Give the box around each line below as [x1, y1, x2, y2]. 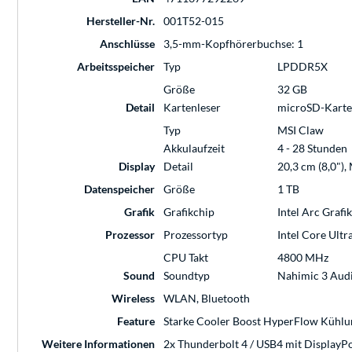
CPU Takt [163, 250, 208, 264]
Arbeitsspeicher [77, 59, 155, 73]
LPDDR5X [277, 59, 328, 73]
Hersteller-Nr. [86, 13, 155, 27]
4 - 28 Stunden [277, 141, 347, 155]
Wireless [112, 291, 155, 305]
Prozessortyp [163, 227, 228, 241]
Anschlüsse [100, 36, 155, 50]
